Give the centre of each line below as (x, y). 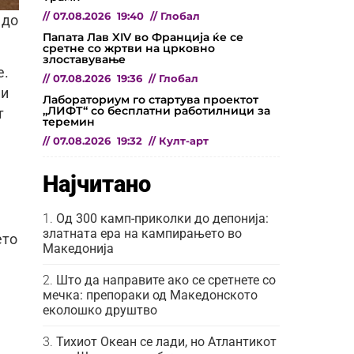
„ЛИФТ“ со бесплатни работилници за (156, 110)
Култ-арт (184, 141)
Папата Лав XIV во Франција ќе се (143, 37)
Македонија (78, 248)
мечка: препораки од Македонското (150, 295)
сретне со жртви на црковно (129, 48)
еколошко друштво (100, 310)
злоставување (84, 59)
